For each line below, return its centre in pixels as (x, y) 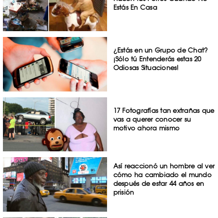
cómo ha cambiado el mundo (162, 175)
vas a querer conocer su (152, 119)
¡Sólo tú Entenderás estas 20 (157, 59)
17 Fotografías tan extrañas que (164, 110)
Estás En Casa (135, 8)
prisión (124, 192)
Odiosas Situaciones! (146, 67)
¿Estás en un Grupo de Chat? (161, 50)
